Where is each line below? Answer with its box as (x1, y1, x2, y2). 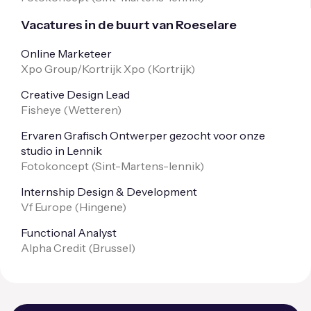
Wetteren (68, 102, 117, 117)
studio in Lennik (21, 143, 102, 158)
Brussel (92, 240, 131, 255)
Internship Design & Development (21, 184, 197, 199)
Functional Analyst (21, 225, 117, 239)
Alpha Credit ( (21, 240, 92, 255)
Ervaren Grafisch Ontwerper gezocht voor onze (21, 128, 265, 142)
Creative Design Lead (21, 87, 130, 101)
